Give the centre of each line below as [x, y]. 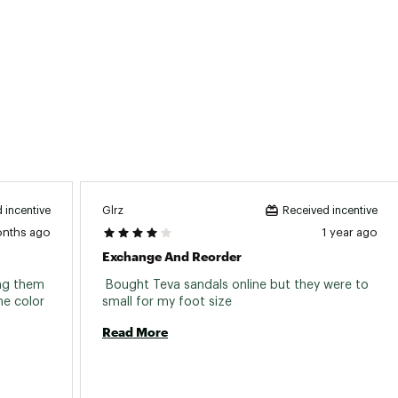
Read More [135, 332]
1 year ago [350, 232]
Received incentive [330, 211]
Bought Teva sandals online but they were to [235, 285]
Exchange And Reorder [172, 256]
